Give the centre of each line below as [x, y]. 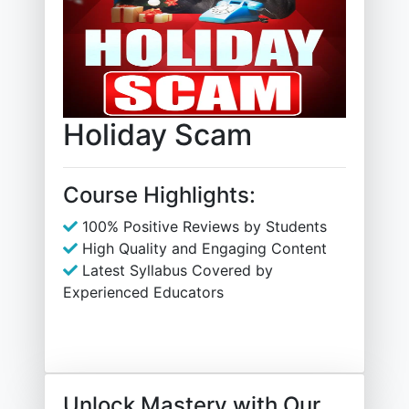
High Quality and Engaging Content [202, 248]
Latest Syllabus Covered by [175, 270]
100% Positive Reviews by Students [202, 226]
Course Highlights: [159, 195]
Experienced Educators [143, 292]
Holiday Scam [157, 135]
